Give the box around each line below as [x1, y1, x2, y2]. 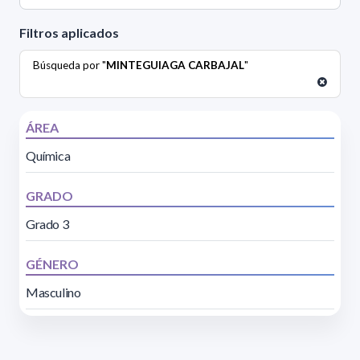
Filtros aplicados [19, 25, 119, 41]
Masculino [26, 284, 81, 301]
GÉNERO [26, 256, 79, 272]
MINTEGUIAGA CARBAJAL [106, 59, 244, 72]
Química [26, 148, 71, 164]
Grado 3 [26, 216, 69, 232]
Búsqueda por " [33, 59, 106, 72]
